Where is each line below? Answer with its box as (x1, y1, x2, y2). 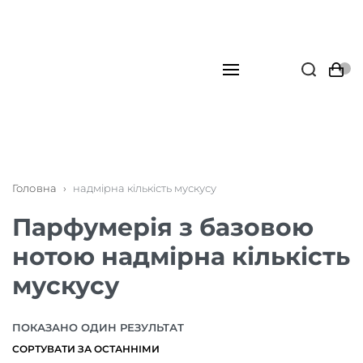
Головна (12, 181, 57, 194)
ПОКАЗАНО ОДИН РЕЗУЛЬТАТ (12, 321, 184, 334)
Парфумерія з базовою (12, 212, 314, 242)
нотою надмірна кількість (12, 241, 350, 271)
